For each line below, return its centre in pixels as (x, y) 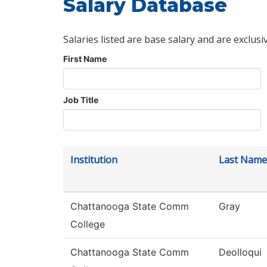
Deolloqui (240, 252)
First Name (85, 59)
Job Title (81, 100)
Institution (94, 160)
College (88, 224)
